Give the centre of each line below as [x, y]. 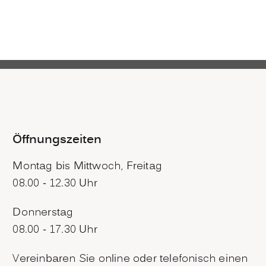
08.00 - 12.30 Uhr [55, 184]
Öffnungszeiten [57, 140]
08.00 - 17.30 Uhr [55, 230]
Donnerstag [43, 213]
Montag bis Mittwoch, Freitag [87, 167]
